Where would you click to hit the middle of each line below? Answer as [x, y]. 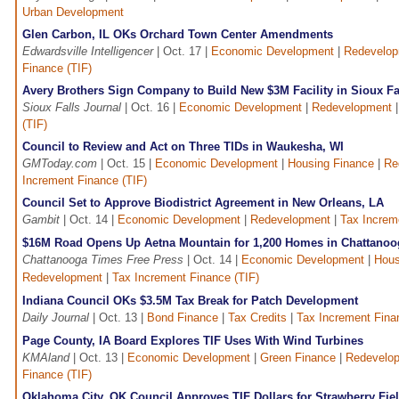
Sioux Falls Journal [72, 108]
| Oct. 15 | [126, 164]
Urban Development [73, 12]
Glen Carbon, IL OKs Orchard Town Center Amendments [178, 35]
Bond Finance [183, 318]
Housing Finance [331, 164]
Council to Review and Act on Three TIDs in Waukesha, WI [183, 147]
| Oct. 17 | [182, 52]
